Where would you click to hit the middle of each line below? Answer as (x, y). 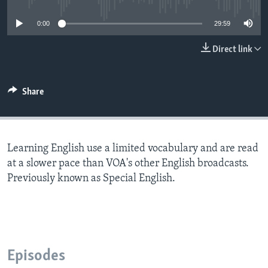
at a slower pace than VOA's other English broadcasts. (128, 164)
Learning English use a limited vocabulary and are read (133, 149)
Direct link (232, 50)
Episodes (36, 257)
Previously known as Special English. (91, 179)
